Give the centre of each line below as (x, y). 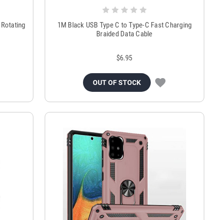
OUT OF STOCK (117, 83)
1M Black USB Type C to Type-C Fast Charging (124, 25)
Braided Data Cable (124, 34)
